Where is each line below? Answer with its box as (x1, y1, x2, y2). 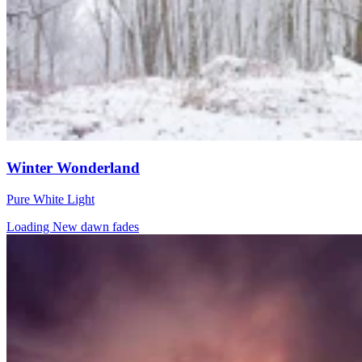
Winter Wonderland (6, 158, 140, 176)
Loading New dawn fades (6, 219, 139, 234)
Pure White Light (6, 192, 95, 206)
